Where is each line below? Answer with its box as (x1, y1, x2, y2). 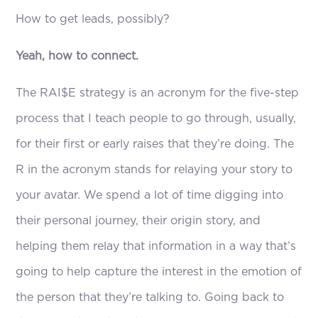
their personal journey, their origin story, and (16, 215, 261, 227)
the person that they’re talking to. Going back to (16, 292, 285, 304)
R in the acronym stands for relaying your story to (16, 164, 293, 176)
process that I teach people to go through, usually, (16, 113, 297, 125)
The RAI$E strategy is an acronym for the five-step (16, 87, 300, 99)
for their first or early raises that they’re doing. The (16, 138, 295, 150)
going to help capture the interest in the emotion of (16, 266, 302, 278)
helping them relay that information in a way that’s (16, 241, 297, 253)
